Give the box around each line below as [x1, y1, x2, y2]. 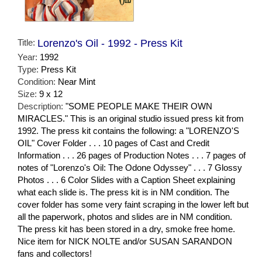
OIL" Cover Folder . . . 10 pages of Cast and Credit [18, 137, 209, 148]
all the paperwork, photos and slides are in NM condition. [18, 211, 232, 222]
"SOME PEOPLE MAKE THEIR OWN [65, 101, 212, 111]
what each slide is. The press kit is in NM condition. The [18, 187, 229, 197]
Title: [18, 37, 37, 47]
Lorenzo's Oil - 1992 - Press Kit [37, 37, 182, 49]
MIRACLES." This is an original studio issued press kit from [18, 113, 244, 123]
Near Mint [58, 76, 95, 87]
